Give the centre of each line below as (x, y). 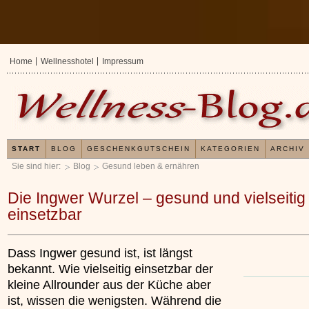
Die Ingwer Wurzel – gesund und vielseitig (157, 198)
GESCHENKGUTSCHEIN (139, 149)
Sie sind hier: (37, 166)
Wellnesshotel (67, 61)
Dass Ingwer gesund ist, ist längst (100, 253)
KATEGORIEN (230, 149)
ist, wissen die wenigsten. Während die (114, 300)
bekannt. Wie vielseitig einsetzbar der (110, 269)
